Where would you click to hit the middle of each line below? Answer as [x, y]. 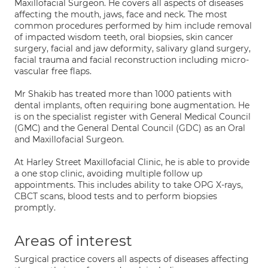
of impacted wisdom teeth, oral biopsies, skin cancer [124, 37]
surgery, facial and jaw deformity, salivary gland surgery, [133, 48]
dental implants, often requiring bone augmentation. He [132, 105]
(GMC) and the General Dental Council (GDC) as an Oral [130, 128]
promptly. [35, 208]
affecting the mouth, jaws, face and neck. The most [121, 14]
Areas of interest [73, 241]
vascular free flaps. [53, 71]
